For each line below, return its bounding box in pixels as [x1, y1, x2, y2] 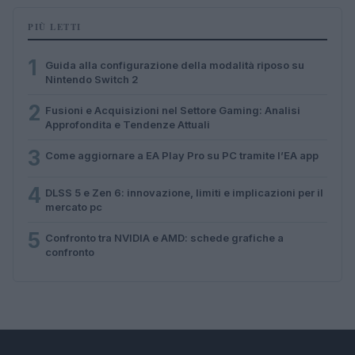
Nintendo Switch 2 [45, 72, 139, 86]
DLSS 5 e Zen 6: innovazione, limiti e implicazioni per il [45, 185, 323, 199]
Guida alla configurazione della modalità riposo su [45, 58, 304, 71]
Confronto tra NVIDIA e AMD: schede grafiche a [45, 231, 284, 244]
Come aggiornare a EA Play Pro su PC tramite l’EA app [45, 148, 319, 162]
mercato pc [45, 200, 102, 213]
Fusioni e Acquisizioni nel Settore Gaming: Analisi [45, 103, 300, 116]
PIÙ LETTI [28, 20, 82, 33]
